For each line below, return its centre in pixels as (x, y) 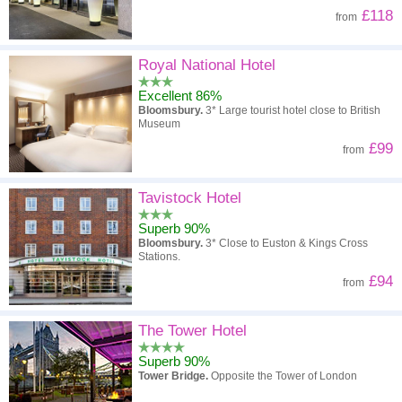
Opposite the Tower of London (284, 376)
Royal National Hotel (207, 65)
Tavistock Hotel (190, 198)
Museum (159, 124)
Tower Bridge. (175, 376)
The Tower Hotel (192, 331)
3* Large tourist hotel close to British (292, 110)
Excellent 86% (180, 96)
